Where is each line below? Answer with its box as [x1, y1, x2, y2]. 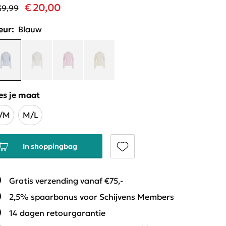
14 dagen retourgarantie [9, 208, 105, 218]
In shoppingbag [23, 142, 77, 151]
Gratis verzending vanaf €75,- [9, 176, 123, 186]
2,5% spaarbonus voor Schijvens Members [9, 192, 174, 202]
